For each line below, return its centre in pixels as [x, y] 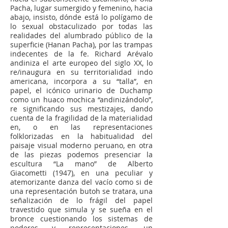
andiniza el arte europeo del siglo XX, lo [81, 63]
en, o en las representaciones [81, 127]
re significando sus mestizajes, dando [81, 109]
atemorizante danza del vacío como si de [81, 182]
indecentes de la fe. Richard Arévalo [81, 54]
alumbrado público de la [108, 35]
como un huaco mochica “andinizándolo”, [81, 99]
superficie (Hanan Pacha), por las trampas [81, 45]
